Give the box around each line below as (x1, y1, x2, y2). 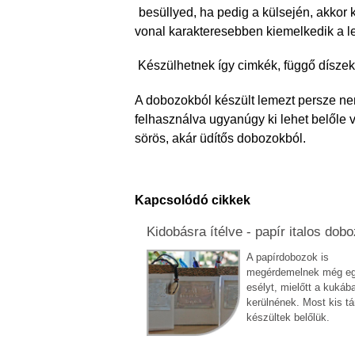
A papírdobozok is (246, 251, 330, 264)
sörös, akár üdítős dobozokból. (135, 131, 307, 145)
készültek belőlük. (246, 311, 330, 324)
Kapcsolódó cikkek (135, 193, 251, 208)
